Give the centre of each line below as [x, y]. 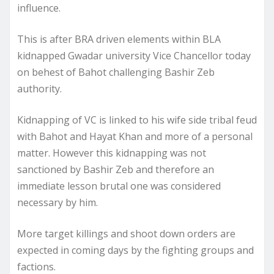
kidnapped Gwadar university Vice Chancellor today [134, 55]
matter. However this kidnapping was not [112, 153]
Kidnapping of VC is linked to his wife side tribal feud [137, 120]
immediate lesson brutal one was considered [119, 186]
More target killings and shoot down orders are [126, 233]
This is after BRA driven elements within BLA [119, 39]
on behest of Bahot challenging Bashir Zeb [116, 72]
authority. [39, 88]
